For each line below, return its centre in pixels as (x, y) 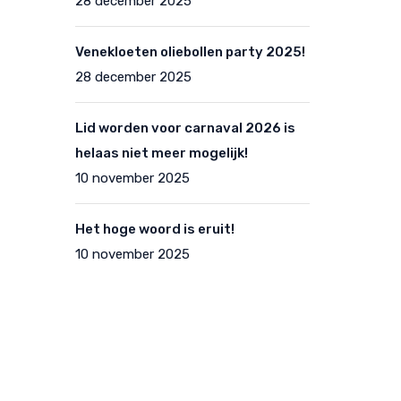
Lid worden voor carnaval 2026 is (185, 128)
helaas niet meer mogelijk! (161, 153)
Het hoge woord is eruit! (154, 229)
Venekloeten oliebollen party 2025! (190, 52)
